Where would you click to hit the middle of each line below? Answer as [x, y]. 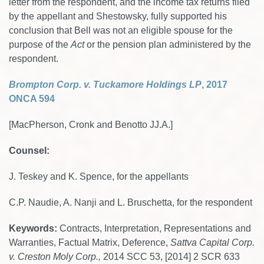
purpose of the [40, 44]
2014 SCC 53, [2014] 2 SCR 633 [171, 257]
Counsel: [29, 151]
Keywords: [34, 228]
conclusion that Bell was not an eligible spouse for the [121, 30]
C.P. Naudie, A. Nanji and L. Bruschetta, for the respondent [131, 202]
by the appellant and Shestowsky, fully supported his [118, 16]
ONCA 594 [32, 99]
